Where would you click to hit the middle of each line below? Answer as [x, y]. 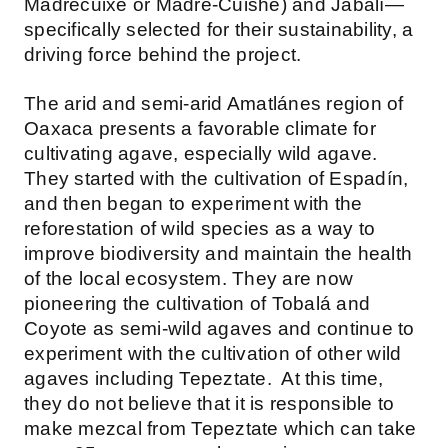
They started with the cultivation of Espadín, [216, 179]
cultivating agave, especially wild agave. [201, 154]
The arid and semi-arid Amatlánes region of [214, 104]
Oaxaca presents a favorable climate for [200, 129]
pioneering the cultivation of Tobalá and [197, 304]
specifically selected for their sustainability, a [219, 30]
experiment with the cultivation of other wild [213, 354]
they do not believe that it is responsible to [209, 404]
